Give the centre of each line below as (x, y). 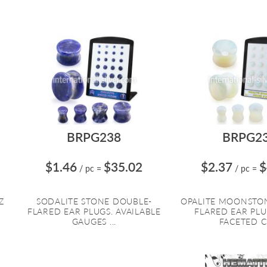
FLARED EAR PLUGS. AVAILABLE (94, 212)
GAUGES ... (94, 222)
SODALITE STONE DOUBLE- (94, 201)
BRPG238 (94, 137)
